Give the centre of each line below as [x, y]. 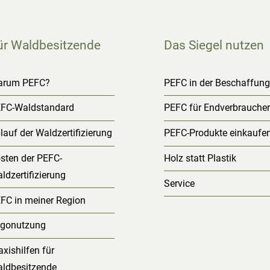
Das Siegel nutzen [214, 45]
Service [180, 183]
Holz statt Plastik [200, 158]
